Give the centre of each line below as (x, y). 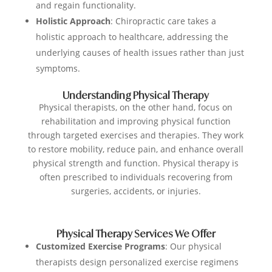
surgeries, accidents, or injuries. (136, 191)
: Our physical (193, 246)
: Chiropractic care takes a (163, 21)
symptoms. (58, 69)
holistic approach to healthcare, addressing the (132, 37)
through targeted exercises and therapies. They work (136, 135)
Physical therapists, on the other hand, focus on (136, 107)
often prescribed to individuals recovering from (136, 177)
